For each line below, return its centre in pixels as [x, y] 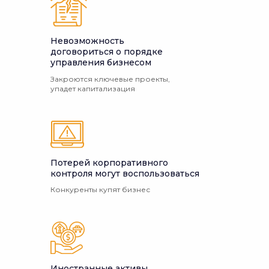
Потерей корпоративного [109, 163]
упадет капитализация [93, 89]
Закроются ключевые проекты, [110, 79]
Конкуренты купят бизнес [100, 189]
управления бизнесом [101, 62]
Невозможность [87, 41]
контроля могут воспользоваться [125, 174]
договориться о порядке [107, 52]
